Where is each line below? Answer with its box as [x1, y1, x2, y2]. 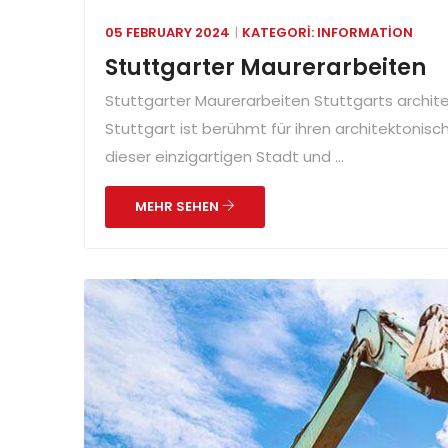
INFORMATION [317, 22, 413, 42]
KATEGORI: [242, 22, 317, 42]
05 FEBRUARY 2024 [105, 22, 230, 42]
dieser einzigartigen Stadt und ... [105, 145, 344, 167]
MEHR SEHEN [135, 196, 222, 216]
